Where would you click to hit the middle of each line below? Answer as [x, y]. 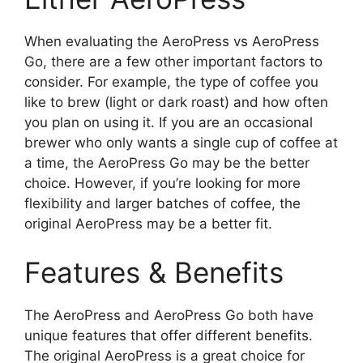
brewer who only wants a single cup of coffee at [181, 143]
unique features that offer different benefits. [169, 335]
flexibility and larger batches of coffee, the [162, 204]
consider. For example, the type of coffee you [171, 82]
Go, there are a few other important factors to [173, 62]
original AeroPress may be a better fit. [148, 224]
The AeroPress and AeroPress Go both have [169, 315]
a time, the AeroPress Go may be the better [167, 163]
